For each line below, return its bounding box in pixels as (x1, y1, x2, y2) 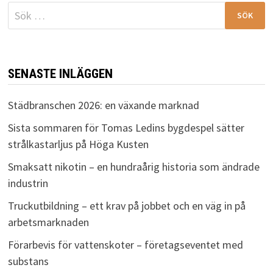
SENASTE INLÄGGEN (7, 66, 113, 81)
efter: (7, 18, 31, 33)
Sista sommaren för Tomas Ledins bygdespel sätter (7, 120, 244, 135)
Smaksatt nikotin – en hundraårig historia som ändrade (7, 159, 260, 174)
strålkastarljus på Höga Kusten (7, 136, 149, 151)
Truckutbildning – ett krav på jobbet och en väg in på (7, 198, 246, 213)
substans (7, 253, 49, 268)
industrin (7, 175, 48, 190)
